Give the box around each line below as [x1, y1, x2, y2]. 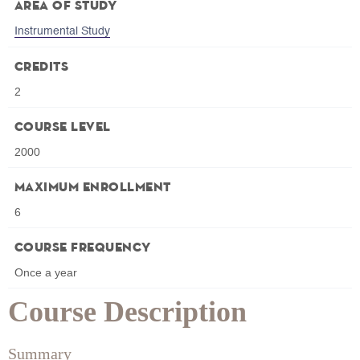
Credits [14, 61, 69, 75]
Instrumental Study [14, 26, 110, 38]
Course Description [8, 296, 247, 329]
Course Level [14, 121, 111, 135]
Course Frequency [14, 242, 151, 256]
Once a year [14, 266, 77, 280]
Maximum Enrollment [14, 182, 171, 195]
